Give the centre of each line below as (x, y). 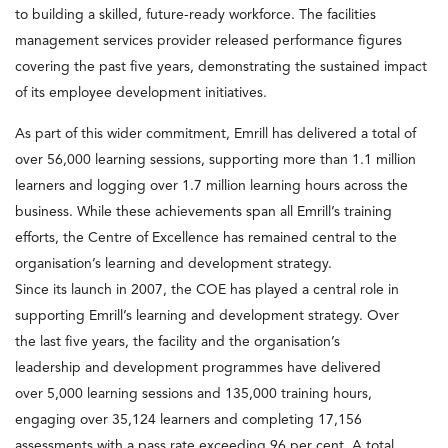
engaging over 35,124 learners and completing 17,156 (188, 419)
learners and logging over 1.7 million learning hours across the (211, 185)
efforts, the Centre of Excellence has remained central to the (206, 237)
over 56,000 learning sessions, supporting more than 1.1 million (215, 159)
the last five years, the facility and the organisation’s (177, 341)
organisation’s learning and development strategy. (173, 263)
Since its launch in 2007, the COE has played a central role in (207, 289)
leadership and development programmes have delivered (198, 367)
